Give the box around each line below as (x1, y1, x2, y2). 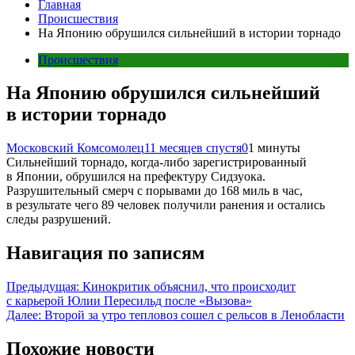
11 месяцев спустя (144, 141, 242, 155)
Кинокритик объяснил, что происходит (82, 280, 296, 294)
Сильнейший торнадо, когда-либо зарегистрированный (6, 155, 307, 170)
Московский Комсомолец (6, 141, 144, 155)
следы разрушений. (6, 212, 111, 227)
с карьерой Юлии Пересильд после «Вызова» (6, 294, 252, 308)
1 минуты (248, 141, 300, 155)
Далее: (6, 308, 41, 323)
